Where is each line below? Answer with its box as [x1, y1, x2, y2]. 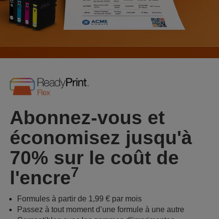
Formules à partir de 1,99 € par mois [17, 194, 142, 203]
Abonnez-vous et [10, 107, 165, 128]
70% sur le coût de [10, 147, 179, 168]
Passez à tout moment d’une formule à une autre [17, 205, 184, 214]
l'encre [10, 167, 71, 188]
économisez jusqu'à [10, 127, 192, 148]
